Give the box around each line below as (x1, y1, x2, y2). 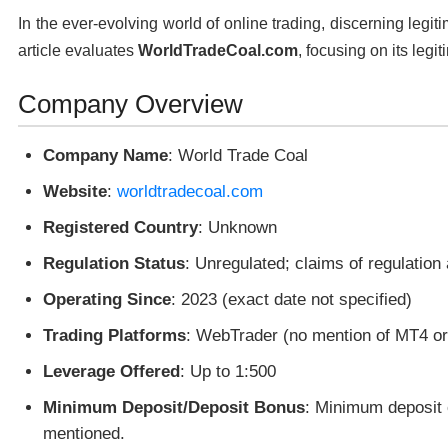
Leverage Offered (43, 361, 180, 381)
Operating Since (43, 289, 171, 309)
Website (43, 181, 107, 201)
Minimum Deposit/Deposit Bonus (43, 397, 305, 417)
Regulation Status (43, 253, 185, 273)
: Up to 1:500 (180, 361, 276, 381)
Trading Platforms (43, 325, 186, 345)
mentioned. (43, 423, 125, 443)
